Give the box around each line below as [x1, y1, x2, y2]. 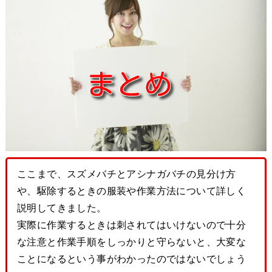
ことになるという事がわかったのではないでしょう [16, 253, 246, 263]
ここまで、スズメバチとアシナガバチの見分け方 [16, 168, 236, 178]
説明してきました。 [16, 202, 107, 212]
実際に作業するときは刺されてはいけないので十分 [16, 219, 246, 229]
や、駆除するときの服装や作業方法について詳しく [16, 185, 246, 195]
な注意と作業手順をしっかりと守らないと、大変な [16, 236, 246, 246]
